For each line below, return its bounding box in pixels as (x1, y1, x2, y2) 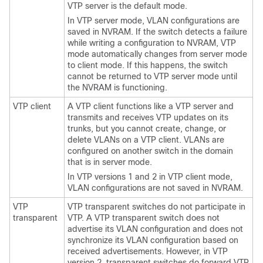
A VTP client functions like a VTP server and (68, 102, 234, 111)
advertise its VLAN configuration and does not (68, 224, 243, 234)
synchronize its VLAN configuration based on (68, 235, 238, 245)
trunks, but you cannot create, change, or (68, 124, 226, 133)
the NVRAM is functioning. (68, 83, 167, 92)
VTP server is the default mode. (68, 1, 187, 11)
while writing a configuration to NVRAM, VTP (68, 38, 236, 48)
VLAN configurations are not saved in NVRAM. (68, 183, 243, 193)
